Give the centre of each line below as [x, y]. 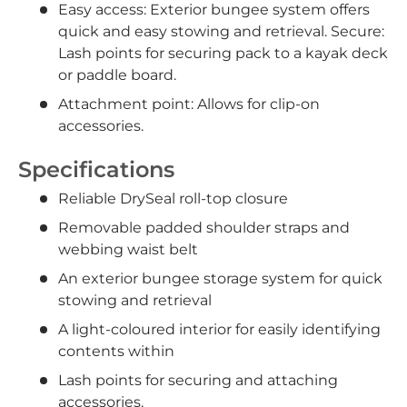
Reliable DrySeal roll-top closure [173, 198]
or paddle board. [117, 75]
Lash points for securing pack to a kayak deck [223, 54]
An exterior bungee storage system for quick [220, 278]
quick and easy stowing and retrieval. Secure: [221, 32]
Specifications [96, 170]
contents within [116, 351]
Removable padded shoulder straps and [204, 227]
